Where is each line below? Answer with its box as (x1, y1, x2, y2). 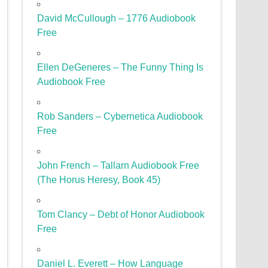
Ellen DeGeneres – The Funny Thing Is (37, 62, 204, 73)
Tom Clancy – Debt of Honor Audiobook (37, 209, 205, 220)
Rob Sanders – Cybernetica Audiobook (37, 111, 203, 122)
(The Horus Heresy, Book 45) (37, 175, 161, 185)
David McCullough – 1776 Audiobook (37, 13, 196, 24)
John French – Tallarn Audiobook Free (37, 160, 200, 171)
